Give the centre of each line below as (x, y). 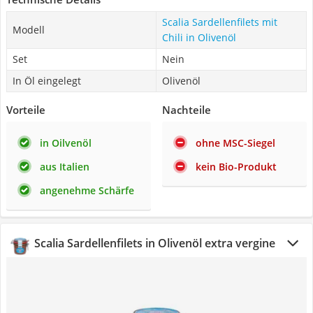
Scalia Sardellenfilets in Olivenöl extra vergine (155, 243)
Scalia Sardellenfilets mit (220, 22)
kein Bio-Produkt (236, 167)
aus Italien (65, 167)
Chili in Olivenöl (199, 37)
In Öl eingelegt (47, 81)
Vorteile (26, 110)
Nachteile (187, 110)
